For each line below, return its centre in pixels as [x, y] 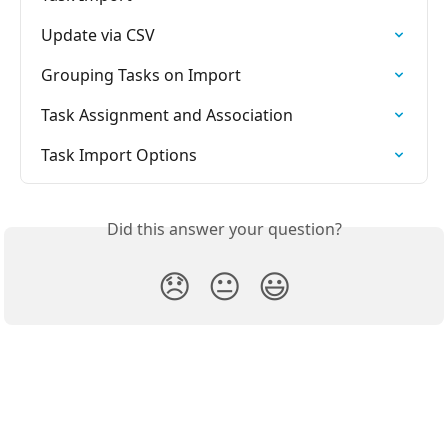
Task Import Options [119, 154]
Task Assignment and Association [167, 114]
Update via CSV [98, 34]
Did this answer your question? [224, 228]
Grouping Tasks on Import [141, 74]
